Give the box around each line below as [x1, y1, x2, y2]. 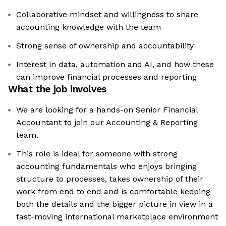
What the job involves [8, 83, 106, 95]
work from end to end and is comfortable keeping [16, 187, 210, 197]
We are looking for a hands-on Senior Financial [16, 105, 198, 115]
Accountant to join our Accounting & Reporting [16, 118, 198, 128]
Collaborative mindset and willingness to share [16, 10, 198, 20]
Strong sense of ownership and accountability [16, 41, 194, 51]
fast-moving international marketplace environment [16, 212, 218, 222]
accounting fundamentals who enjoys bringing [16, 161, 197, 172]
